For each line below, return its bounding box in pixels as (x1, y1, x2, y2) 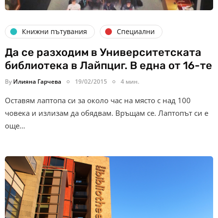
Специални (117, 27, 155, 36)
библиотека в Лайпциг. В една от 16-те (5, 58, 212, 72)
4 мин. (121, 77, 139, 86)
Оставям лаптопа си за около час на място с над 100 (5, 95, 191, 105)
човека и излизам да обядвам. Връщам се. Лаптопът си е (5, 108, 208, 118)
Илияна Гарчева (13, 77, 61, 86)
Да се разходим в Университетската (5, 45, 201, 59)
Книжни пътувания (22, 27, 87, 36)
